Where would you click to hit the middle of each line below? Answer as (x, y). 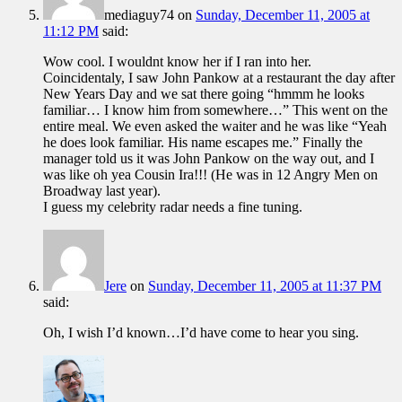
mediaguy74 (139, 14)
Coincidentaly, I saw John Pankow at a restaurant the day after (219, 77)
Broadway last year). (102, 190)
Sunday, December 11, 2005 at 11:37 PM (265, 285)
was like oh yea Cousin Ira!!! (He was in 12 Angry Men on (210, 174)
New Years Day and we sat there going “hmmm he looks (204, 93)
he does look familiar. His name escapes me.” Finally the (203, 142)
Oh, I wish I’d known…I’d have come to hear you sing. (201, 332)
